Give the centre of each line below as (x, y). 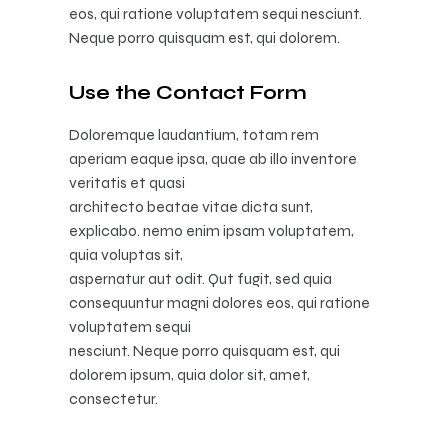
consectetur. (113, 398)
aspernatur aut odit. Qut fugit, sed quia (200, 278)
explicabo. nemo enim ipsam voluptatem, (211, 230)
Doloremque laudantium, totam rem (194, 134)
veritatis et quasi (127, 182)
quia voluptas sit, (126, 254)
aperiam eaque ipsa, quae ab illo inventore (213, 158)
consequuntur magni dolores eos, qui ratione (219, 302)
